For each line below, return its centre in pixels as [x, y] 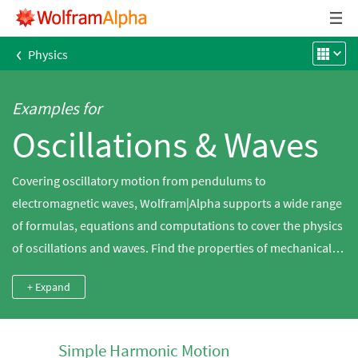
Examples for [57, 108]
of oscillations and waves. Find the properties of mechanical [172, 248]
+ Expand [49, 287]
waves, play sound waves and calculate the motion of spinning [177, 270]
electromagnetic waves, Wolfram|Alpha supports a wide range [177, 203]
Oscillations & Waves [165, 145]
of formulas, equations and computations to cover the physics [177, 225]
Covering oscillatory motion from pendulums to [139, 181]
